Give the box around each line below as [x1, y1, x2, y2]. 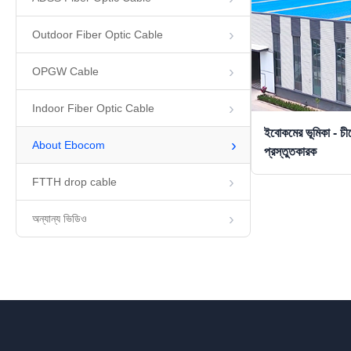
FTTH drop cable [32, 175, 117, 188]
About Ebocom [32, 139, 105, 151]
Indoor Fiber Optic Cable [32, 102, 154, 114]
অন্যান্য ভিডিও [32, 212, 87, 225]
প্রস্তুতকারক [264, 144, 317, 158]
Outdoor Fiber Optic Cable [32, 28, 163, 41]
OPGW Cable [32, 65, 99, 78]
